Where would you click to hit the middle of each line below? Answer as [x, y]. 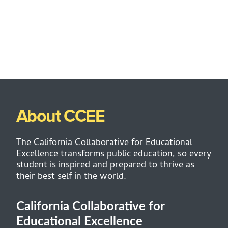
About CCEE [60, 117]
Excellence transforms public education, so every [114, 154]
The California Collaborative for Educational [104, 143]
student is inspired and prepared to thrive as [105, 166]
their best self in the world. [71, 177]
